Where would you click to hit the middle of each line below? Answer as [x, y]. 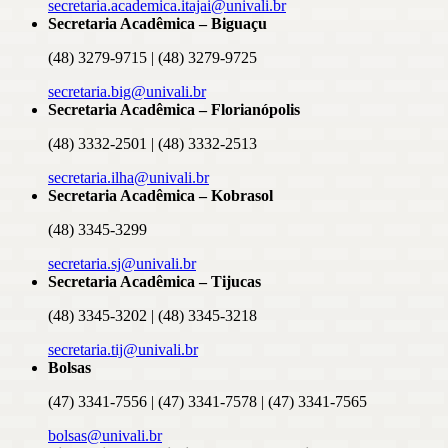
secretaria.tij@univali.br [123, 349]
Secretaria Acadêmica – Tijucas [154, 281]
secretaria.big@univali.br [127, 91]
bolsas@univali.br [105, 435]
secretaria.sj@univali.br [122, 263]
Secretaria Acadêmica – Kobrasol [160, 195]
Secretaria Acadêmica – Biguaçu [157, 23]
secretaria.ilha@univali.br [128, 177]
